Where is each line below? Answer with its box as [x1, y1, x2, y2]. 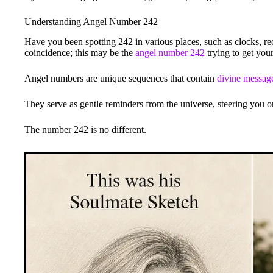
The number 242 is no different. [24, 124, 146, 135]
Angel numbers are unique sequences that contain [24, 73, 217, 83]
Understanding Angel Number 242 [24, 16, 158, 27]
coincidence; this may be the [24, 47, 135, 58]
